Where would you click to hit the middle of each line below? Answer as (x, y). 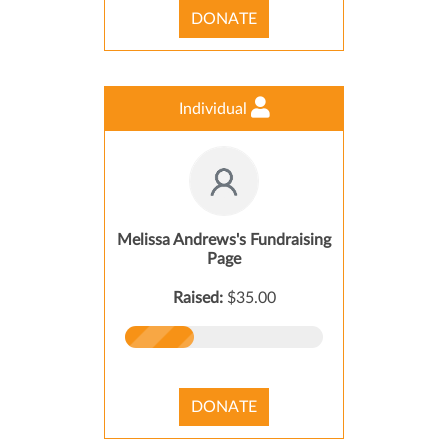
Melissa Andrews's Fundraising (224, 240)
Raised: (199, 298)
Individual (214, 109)
